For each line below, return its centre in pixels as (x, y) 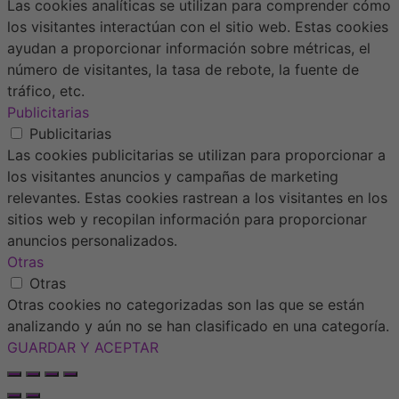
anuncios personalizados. (92, 241)
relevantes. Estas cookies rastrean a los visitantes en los (197, 198)
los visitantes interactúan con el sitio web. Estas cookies (198, 27)
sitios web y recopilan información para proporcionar (187, 220)
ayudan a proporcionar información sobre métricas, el (189, 49)
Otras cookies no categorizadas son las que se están (186, 305)
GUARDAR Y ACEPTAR (83, 348)
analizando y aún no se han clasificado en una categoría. (198, 326)
